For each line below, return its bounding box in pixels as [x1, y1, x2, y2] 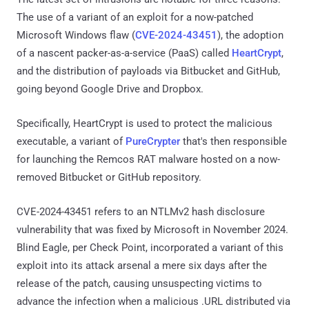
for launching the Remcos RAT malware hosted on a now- [17, 152, 280, 166]
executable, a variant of [17, 134, 126, 148]
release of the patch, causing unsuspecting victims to [17, 277, 262, 290]
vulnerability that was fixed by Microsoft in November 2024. [17, 223, 288, 236]
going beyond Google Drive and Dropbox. [17, 82, 203, 95]
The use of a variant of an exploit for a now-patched [17, 10, 253, 23]
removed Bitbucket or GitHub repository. [17, 170, 201, 183]
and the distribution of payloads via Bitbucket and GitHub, [17, 64, 280, 77]
